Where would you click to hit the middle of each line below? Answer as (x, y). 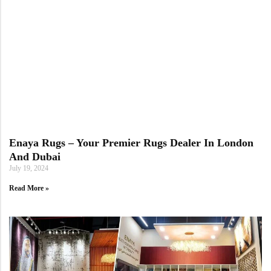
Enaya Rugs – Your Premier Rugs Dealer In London (131, 142)
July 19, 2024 (29, 168)
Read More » (29, 188)
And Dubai (35, 156)
